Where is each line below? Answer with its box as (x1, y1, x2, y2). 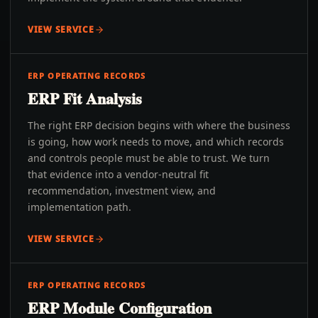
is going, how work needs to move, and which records (28, 135, 284, 148)
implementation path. (28, 200, 131, 214)
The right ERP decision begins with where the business (28, 119, 290, 132)
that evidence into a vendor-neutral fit (28, 168, 209, 181)
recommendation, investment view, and (28, 184, 216, 197)
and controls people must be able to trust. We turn (28, 151, 270, 165)
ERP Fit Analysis (28, 87, 142, 110)
